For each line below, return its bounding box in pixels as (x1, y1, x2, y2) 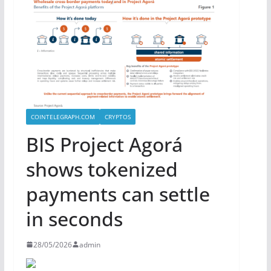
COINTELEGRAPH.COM (30, 112, 95, 121)
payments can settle (25, 180, 210, 207)
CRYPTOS (104, 112, 131, 121)
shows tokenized (25, 155, 178, 182)
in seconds (25, 205, 123, 232)
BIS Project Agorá (25, 131, 183, 157)
